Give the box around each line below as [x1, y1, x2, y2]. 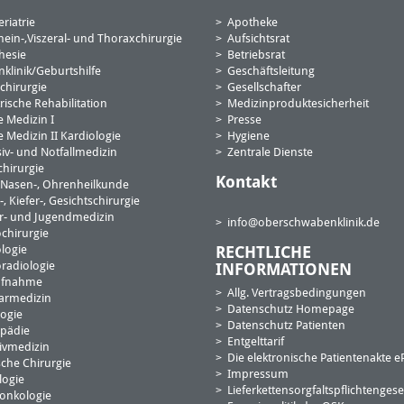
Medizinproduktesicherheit [227, 98, 370, 110]
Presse [227, 115, 262, 126]
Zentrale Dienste [227, 147, 314, 159]
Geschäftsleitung [227, 66, 316, 78]
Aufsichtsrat [227, 33, 290, 45]
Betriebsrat [227, 50, 286, 61]
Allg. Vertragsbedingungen [227, 288, 367, 299]
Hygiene [227, 131, 271, 142]
